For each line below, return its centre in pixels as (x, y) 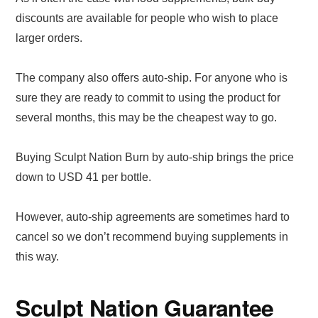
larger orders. (49, 38)
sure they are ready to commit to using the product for (148, 97)
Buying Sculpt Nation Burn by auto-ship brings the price (155, 157)
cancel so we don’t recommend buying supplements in (152, 236)
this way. (38, 256)
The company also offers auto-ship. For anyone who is (152, 77)
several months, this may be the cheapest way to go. (147, 117)
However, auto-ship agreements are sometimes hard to (153, 216)
